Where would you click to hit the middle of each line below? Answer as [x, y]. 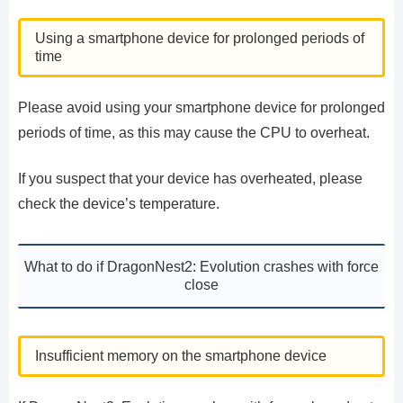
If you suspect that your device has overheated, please [190, 178]
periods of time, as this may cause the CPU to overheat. [194, 133]
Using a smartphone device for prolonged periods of [200, 39]
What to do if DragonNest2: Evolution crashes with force [201, 266]
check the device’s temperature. [119, 203]
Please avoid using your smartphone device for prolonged [201, 108]
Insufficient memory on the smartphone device [181, 355]
